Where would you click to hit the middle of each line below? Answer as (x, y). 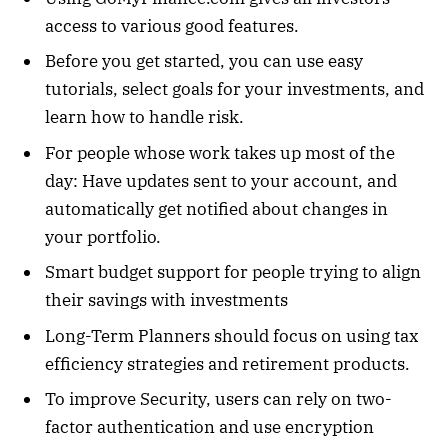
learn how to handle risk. (144, 117)
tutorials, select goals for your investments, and (234, 89)
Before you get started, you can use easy (204, 61)
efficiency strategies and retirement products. (227, 363)
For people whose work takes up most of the (220, 152)
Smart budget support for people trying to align (233, 272)
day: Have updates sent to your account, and (221, 180)
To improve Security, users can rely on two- (218, 399)
